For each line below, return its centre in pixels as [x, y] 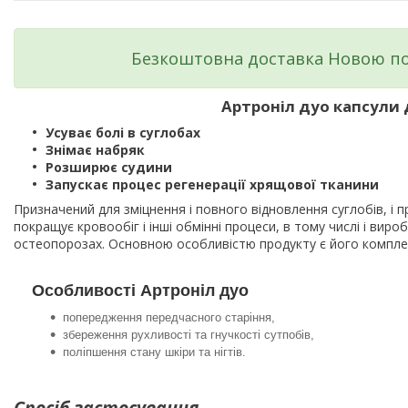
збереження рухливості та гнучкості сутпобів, [189, 335]
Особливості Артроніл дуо [140, 291]
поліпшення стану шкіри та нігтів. [154, 352]
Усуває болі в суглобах [125, 133]
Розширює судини [111, 168]
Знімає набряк [97, 150]
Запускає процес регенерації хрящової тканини [212, 185]
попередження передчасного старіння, [169, 318]
